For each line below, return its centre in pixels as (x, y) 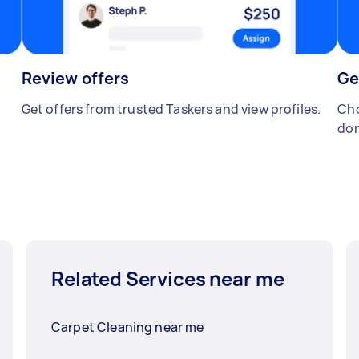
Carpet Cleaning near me (128, 327)
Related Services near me (168, 279)
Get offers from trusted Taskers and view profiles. (171, 109)
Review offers (75, 79)
